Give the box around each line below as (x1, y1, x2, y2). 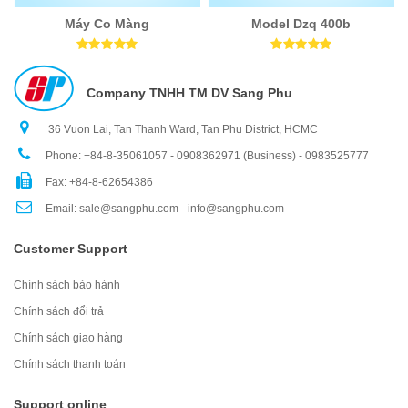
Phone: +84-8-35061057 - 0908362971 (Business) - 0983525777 (46, 149, 370, 163)
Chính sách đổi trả (14, 305, 104, 319)
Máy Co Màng (64, 16, 149, 32)
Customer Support (14, 241, 127, 257)
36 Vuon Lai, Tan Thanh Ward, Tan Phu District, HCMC (46, 123, 319, 137)
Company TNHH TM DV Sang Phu (87, 86, 292, 101)
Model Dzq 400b (251, 16, 352, 32)
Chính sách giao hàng (14, 331, 123, 345)
